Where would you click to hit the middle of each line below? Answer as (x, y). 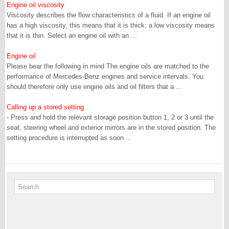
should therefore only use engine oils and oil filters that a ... (94, 87)
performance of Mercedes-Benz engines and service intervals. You (105, 76)
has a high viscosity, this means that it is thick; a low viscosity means (111, 25)
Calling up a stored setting (45, 107)
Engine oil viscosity (36, 5)
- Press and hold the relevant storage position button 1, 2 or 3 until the (110, 117)
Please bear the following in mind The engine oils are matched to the (108, 66)
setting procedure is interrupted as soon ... (69, 138)
